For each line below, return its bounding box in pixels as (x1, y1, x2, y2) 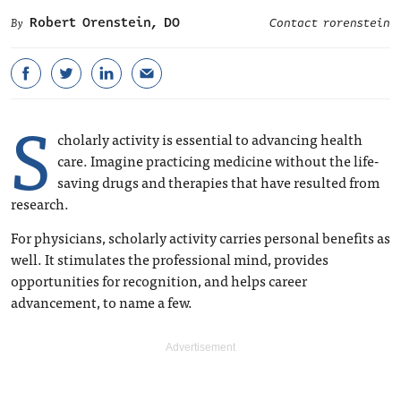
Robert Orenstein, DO (30, 13, 180, 32)
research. (11, 192, 69, 215)
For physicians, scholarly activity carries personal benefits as (11, 226, 390, 249)
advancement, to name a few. (11, 290, 192, 313)
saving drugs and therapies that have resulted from (57, 170, 380, 193)
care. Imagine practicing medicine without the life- (57, 149, 379, 172)
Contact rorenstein (269, 14, 390, 32)
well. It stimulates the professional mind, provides (11, 247, 328, 270)
